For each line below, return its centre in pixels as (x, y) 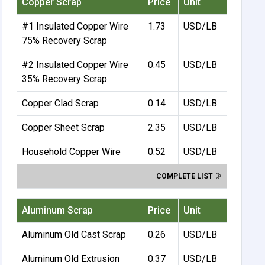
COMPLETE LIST (186, 176)
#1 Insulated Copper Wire (75, 26)
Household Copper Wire (72, 151)
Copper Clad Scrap (61, 103)
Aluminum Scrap (58, 210)
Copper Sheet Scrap (64, 127)
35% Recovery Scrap (65, 79)
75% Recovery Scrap (65, 40)
